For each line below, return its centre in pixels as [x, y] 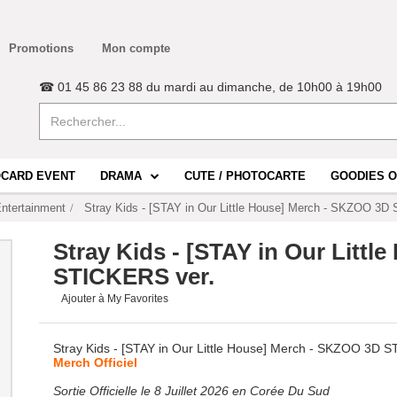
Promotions [41, 48]
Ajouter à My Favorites [115, 299]
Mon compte [136, 48]
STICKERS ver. [134, 276]
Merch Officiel [95, 362]
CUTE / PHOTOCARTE [245, 176]
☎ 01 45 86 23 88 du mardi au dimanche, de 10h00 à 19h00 [210, 87]
